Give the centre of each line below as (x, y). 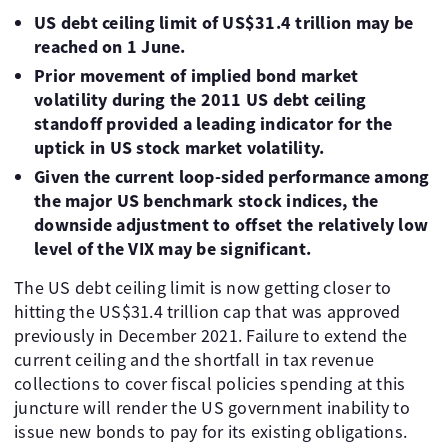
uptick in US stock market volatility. (179, 147)
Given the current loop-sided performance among (232, 176)
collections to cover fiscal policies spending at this (210, 383)
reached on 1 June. (110, 46)
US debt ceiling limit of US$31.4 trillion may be (223, 22)
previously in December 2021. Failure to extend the (211, 335)
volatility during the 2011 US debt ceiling (200, 99)
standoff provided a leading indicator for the (213, 123)
